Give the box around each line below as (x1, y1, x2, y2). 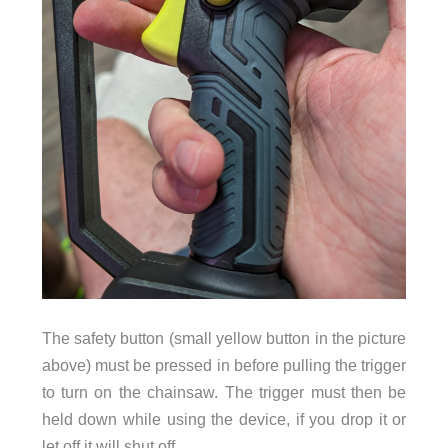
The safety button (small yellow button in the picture (41, 329, 407, 348)
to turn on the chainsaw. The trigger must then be (41, 383, 407, 402)
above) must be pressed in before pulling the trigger (41, 356, 407, 375)
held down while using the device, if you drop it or (41, 410, 407, 429)
